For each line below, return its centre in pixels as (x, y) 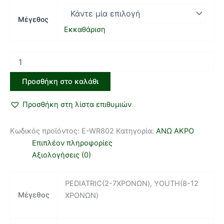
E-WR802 (98, 131)
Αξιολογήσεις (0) (61, 155)
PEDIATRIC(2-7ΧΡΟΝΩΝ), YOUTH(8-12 (131, 183)
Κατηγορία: (136, 131)
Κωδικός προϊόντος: (46, 131)
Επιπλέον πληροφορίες (72, 143)
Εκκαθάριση (84, 29)
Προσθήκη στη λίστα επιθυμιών (77, 104)
